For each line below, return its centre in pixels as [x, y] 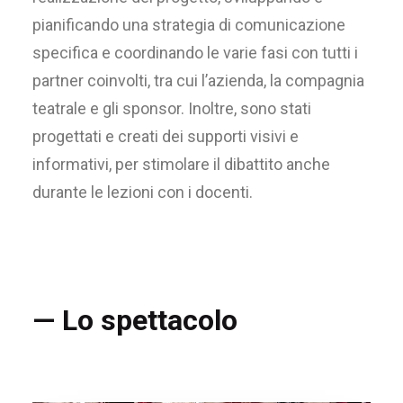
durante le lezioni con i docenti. [143, 192]
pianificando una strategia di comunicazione [189, 25]
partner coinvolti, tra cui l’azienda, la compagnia [198, 81]
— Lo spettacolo [135, 320]
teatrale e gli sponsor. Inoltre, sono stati [172, 108]
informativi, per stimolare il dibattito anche [181, 164]
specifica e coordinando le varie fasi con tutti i [195, 53]
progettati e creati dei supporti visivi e [166, 136]
